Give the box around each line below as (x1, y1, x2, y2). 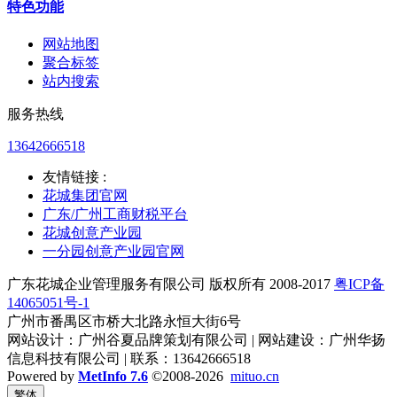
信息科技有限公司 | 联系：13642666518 (7, 350, 251, 366)
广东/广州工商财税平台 (43, 206, 188, 222)
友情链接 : (43, 168, 106, 184)
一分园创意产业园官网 (43, 243, 184, 259)
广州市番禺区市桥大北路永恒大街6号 (7, 313, 241, 329)
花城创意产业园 (43, 224, 142, 240)
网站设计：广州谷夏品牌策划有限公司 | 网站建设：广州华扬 (7, 331, 385, 347)
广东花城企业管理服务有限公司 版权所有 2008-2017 (7, 276, 334, 292)
